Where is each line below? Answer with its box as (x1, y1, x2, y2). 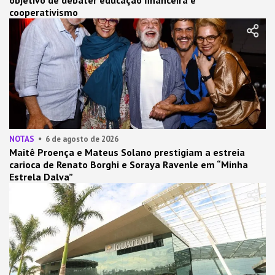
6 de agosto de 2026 (45, 133, 118, 144)
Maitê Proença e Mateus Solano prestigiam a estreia (9, 145, 245, 158)
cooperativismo (9, 6, 78, 18)
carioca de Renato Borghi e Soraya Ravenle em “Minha (9, 158, 248, 171)
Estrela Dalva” (9, 170, 73, 183)
